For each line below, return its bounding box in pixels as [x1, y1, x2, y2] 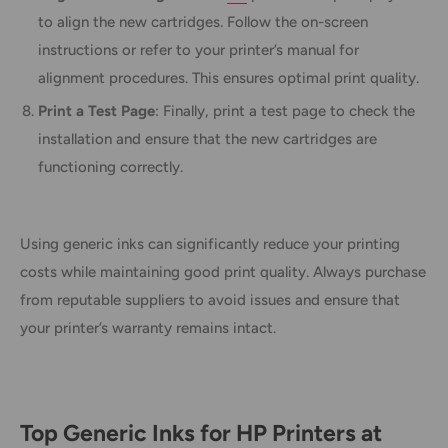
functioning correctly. [38, 157, 183, 176]
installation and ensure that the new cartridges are [38, 129, 377, 148]
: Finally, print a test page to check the [155, 101, 415, 120]
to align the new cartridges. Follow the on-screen [38, 12, 368, 31]
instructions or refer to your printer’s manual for [38, 40, 359, 59]
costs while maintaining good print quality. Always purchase [20, 262, 426, 281]
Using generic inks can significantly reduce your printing [20, 234, 400, 253]
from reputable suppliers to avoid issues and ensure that [20, 290, 400, 309]
